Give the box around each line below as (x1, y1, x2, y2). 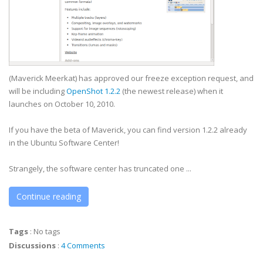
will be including (9, 86, 66, 96)
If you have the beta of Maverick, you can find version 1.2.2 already (9, 124, 247, 135)
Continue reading (16, 191, 81, 202)
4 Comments (61, 240, 105, 251)
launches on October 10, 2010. (9, 99, 115, 109)
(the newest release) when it (120, 86, 223, 96)
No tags (33, 226, 60, 237)
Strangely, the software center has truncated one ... (9, 163, 191, 174)
